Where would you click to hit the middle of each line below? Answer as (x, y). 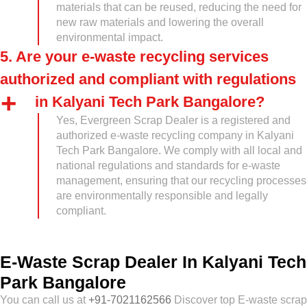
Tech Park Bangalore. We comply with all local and (179, 150)
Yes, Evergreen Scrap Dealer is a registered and (173, 120)
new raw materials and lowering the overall (160, 22)
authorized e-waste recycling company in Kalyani (175, 135)
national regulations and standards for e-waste (168, 165)
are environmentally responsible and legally (162, 196)
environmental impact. (110, 37)
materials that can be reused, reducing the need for (179, 7)
